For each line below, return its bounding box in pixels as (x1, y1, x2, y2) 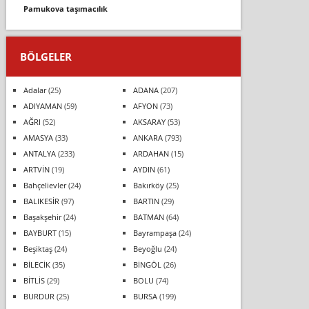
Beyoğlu (132, 243, 162, 254)
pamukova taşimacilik (28, 3, 108, 14)
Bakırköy (132, 179, 164, 190)
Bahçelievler (23, 179, 66, 190)
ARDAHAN (132, 148, 169, 159)
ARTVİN (23, 163, 50, 175)
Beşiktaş (23, 243, 52, 254)
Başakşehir (23, 211, 61, 222)
